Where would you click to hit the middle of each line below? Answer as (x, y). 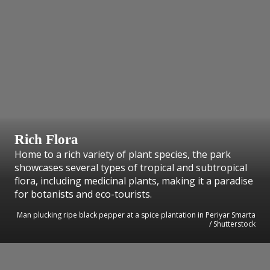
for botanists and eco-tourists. (83, 194)
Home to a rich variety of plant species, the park (123, 155)
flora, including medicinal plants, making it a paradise (134, 181)
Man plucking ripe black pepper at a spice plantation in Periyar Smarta (136, 215)
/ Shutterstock (232, 224)
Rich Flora (46, 140)
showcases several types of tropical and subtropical (131, 168)
